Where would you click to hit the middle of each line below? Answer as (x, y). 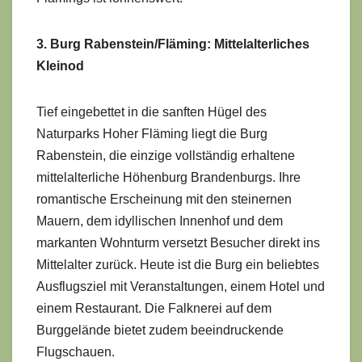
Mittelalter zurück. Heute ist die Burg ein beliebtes (178, 264)
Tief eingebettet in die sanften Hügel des (152, 112)
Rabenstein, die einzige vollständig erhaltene (166, 155)
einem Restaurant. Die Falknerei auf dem (154, 308)
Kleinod (60, 65)
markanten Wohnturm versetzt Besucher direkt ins (178, 242)
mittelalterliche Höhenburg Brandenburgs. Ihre (168, 177)
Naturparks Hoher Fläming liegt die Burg (152, 133)
